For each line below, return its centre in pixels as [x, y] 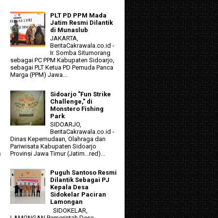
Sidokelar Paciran [78, 195]
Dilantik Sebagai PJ [80, 180]
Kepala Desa [70, 187]
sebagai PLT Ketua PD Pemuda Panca [62, 68]
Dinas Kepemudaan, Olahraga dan [58, 139]
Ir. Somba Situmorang [81, 53]
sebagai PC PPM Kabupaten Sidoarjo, [62, 60]
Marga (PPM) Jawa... [39, 75]
